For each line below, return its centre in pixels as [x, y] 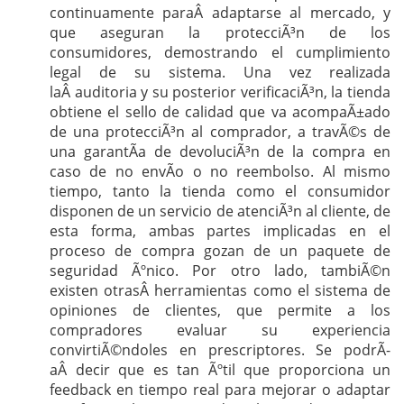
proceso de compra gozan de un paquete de [220, 251]
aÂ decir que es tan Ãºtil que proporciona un [220, 370]
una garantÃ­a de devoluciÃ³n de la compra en [220, 151]
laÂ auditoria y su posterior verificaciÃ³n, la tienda [220, 92]
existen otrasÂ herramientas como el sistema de [220, 290]
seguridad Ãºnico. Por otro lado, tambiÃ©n [220, 271]
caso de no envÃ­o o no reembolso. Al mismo [220, 171]
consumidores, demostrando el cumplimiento [220, 52]
